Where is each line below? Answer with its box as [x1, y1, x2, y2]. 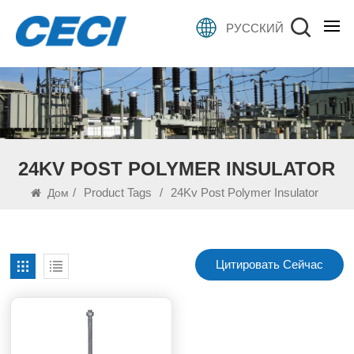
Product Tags [84, 185, 153, 199]
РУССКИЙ [225, 21, 284, 35]
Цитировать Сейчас [215, 257, 323, 271]
